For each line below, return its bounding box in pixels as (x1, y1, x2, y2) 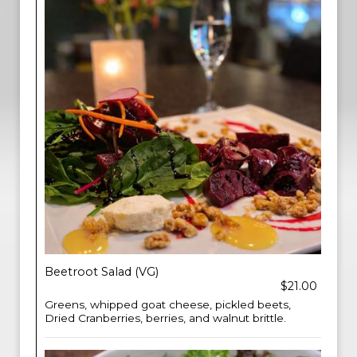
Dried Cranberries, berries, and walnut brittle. (45, 312, 286, 324)
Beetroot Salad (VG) (45, 265, 159, 279)
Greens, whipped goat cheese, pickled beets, (45, 298, 291, 311)
